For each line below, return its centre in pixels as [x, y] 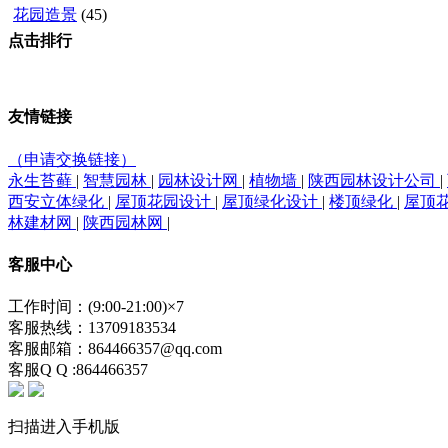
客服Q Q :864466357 [78, 370]
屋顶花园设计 [165, 201]
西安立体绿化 [58, 201]
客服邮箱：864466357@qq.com [115, 349]
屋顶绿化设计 [272, 201]
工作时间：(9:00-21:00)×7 [96, 307]
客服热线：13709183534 [92, 328]
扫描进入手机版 [64, 427]
